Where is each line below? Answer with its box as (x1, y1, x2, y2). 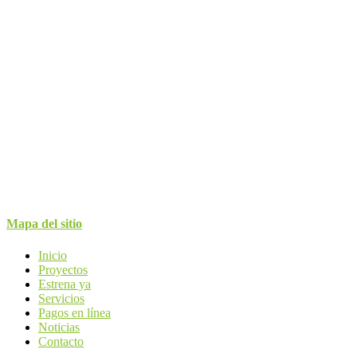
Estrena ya (38, 277, 91, 291)
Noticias (38, 320, 80, 334)
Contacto (38, 334, 84, 348)
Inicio (38, 248, 67, 262)
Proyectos (38, 262, 88, 277)
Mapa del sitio (6, 217, 82, 231)
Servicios (38, 291, 84, 305)
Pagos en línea (38, 305, 111, 320)
